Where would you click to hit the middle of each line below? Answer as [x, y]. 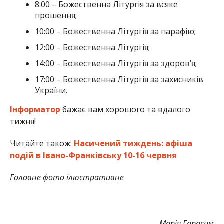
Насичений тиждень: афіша [133, 143]
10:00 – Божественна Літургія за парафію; [115, 31]
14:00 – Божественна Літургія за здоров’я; [116, 63]
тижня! [23, 121]
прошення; [56, 15]
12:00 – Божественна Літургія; [92, 47]
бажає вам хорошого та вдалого [125, 109]
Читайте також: [42, 143]
